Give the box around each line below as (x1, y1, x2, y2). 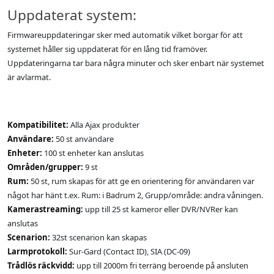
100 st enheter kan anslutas (44, 147, 144, 159)
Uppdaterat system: (7, 6, 136, 25)
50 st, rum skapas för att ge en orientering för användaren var (29, 176, 254, 187)
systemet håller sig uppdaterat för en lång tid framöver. (7, 43, 207, 55)
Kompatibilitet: (7, 119, 68, 131)
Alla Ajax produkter (68, 119, 139, 131)
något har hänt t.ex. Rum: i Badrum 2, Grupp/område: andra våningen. (7, 190, 263, 201)
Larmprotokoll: (7, 246, 67, 257)
